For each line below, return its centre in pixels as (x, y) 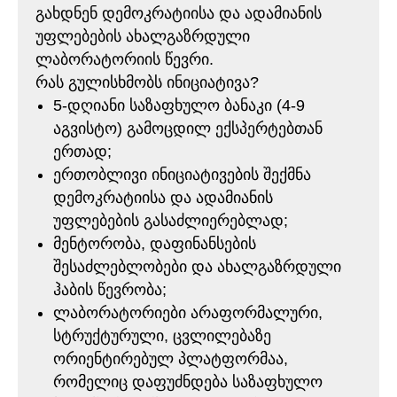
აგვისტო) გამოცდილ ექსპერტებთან (188, 128)
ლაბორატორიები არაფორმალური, (188, 313)
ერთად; (82, 152)
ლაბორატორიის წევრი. (125, 59)
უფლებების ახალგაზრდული (143, 36)
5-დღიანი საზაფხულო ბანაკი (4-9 (179, 105)
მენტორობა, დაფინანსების (155, 244)
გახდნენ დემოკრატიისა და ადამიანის (179, 13)
